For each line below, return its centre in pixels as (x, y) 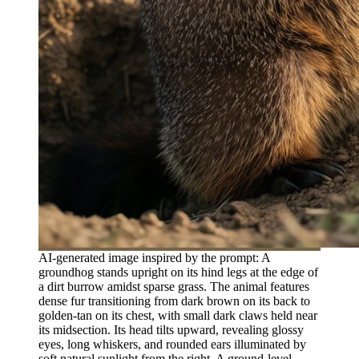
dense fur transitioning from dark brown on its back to (174, 301)
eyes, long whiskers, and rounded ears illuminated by (172, 344)
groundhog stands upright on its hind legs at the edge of (178, 272)
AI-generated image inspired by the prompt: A (154, 257)
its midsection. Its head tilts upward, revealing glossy (171, 329)
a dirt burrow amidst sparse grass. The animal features (174, 286)
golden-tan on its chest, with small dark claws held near (178, 315)
